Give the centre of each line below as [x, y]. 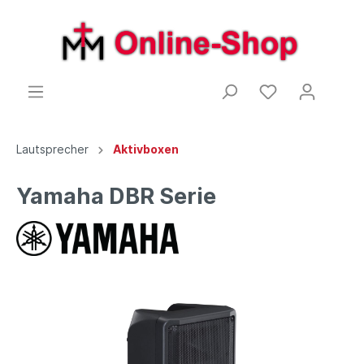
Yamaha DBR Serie [116, 196]
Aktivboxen [146, 149]
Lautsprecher [52, 149]
